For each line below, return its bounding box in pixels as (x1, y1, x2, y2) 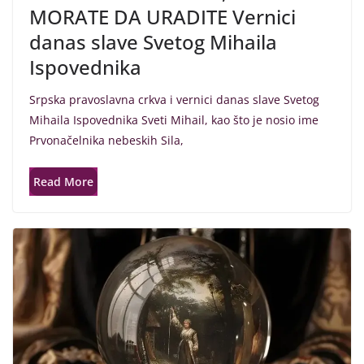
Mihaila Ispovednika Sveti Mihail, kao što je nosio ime (29, 111, 318, 128)
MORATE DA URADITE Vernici (29, 2, 296, 30)
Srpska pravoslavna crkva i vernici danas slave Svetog (29, 91, 319, 107)
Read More (33, 173, 93, 189)
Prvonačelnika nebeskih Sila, (29, 132, 184, 148)
